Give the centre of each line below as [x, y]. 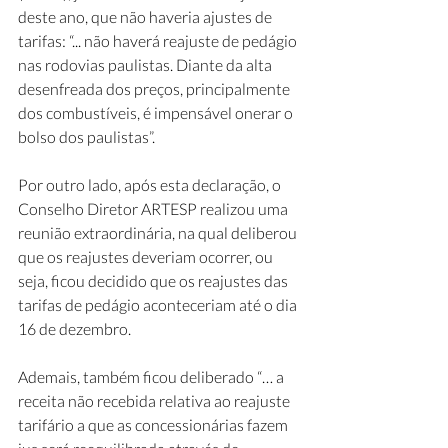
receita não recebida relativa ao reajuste [155, 400]
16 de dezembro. [74, 328]
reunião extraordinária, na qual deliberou [159, 232]
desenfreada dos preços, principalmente [155, 88]
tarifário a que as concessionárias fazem [154, 424]
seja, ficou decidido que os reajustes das [154, 280]
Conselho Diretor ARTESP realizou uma [154, 208]
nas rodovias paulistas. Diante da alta [146, 64]
